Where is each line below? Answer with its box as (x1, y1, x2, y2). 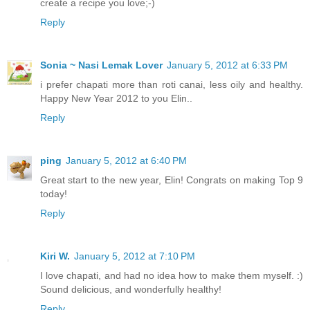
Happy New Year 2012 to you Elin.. (40, 93, 192, 104)
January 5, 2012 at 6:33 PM (167, 60, 288, 71)
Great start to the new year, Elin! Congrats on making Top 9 (40, 174, 303, 186)
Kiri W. (40, 250, 70, 262)
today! (40, 188, 67, 200)
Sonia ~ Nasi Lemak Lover (40, 60, 163, 71)
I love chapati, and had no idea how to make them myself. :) (40, 270, 303, 282)
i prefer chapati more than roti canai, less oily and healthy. (40, 79, 303, 91)
